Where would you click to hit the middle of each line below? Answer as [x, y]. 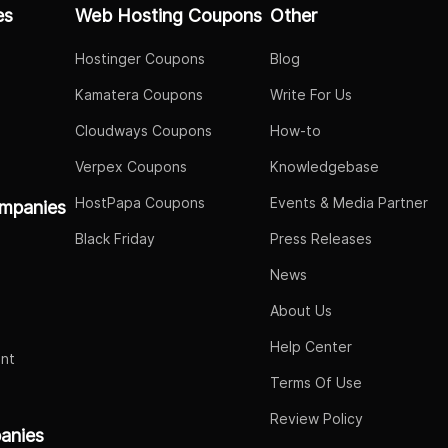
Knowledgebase [324, 166]
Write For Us [311, 94]
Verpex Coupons [130, 166]
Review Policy [316, 418]
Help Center [311, 346]
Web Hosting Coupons [168, 15]
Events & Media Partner [349, 202]
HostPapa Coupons [139, 202]
